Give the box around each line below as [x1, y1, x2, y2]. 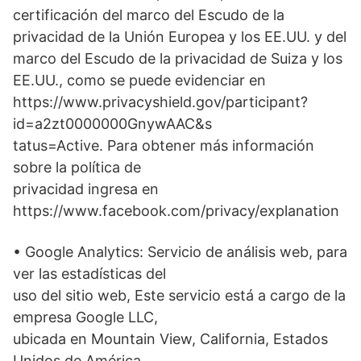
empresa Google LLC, [13, 309, 158, 326]
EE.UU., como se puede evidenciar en [13, 72, 266, 89]
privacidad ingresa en [13, 180, 159, 198]
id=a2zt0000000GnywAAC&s [13, 115, 212, 133]
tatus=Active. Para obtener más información [13, 137, 314, 155]
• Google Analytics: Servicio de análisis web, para [13, 243, 347, 261]
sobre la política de [13, 159, 141, 176]
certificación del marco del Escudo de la [13, 6, 284, 24]
